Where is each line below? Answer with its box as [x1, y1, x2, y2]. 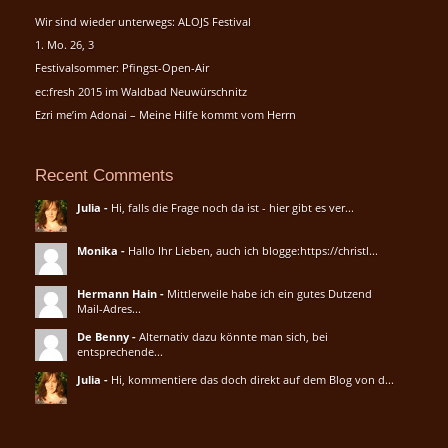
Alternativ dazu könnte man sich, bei [138, 328, 328, 344]
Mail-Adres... [76, 300, 141, 316]
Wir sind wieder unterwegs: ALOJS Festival [34, 13, 251, 29]
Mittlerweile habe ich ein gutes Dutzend [166, 285, 372, 301]
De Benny [76, 328, 129, 344]
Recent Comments [34, 166, 174, 185]
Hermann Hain [76, 285, 157, 301]
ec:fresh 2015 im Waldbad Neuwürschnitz [34, 83, 247, 99]
